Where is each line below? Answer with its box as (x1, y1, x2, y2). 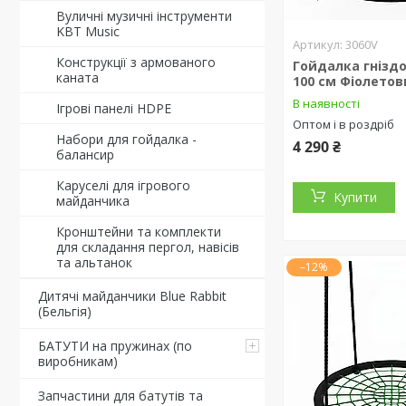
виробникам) (38, 353, 118, 370)
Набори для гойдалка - (56, 130, 197, 148)
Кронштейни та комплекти (56, 223, 221, 240)
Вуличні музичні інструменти (56, 7, 232, 24)
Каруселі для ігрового (56, 177, 190, 194)
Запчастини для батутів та (38, 387, 203, 404)
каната (56, 69, 99, 86)
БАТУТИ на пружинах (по (38, 337, 192, 354)
